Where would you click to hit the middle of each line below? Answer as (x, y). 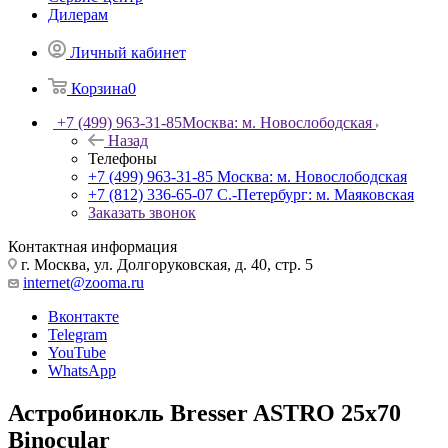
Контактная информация (92, 246)
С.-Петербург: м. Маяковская (315, 194)
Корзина (99, 88)
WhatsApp (82, 370)
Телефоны (122, 158)
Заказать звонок (142, 212)
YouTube (77, 352)
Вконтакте (83, 316)
